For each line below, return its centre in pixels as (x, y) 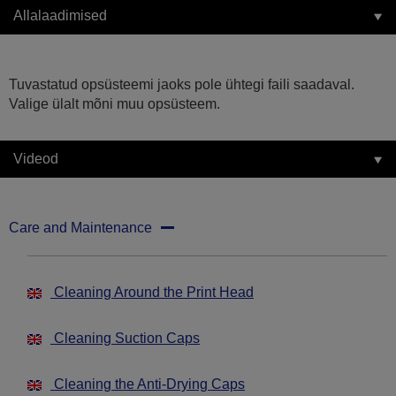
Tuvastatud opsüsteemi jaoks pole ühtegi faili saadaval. (182, 85)
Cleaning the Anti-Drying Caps (148, 385)
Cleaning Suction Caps (125, 339)
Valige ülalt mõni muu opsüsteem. (114, 104)
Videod (36, 159)
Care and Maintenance (80, 228)
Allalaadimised (60, 16)
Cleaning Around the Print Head (152, 293)
